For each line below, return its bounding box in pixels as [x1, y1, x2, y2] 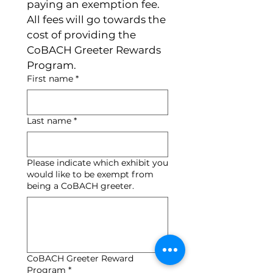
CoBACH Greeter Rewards [27, 43, 161, 56]
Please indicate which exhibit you [27, 157, 168, 168]
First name [27, 73, 73, 84]
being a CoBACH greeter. [27, 180, 134, 191]
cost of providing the [27, 28, 136, 41]
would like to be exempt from [27, 168, 154, 180]
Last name [27, 115, 71, 126]
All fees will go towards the [27, 13, 166, 26]
